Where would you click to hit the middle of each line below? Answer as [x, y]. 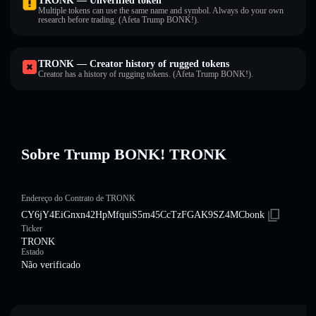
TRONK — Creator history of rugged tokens [134, 64]
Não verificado [51, 265]
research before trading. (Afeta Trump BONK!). [119, 20]
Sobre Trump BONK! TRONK [124, 154]
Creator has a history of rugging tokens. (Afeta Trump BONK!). [146, 74]
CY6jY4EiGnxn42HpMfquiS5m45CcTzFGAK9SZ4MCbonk [143, 215]
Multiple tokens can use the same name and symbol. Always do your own [161, 11]
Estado [32, 252]
